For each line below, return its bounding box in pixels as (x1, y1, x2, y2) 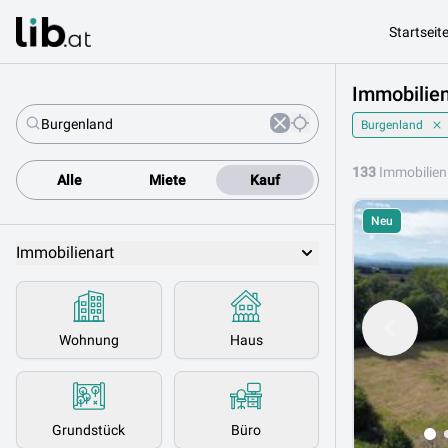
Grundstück (52, 422, 126, 438)
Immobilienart (16, 243, 114, 262)
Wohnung (58, 332, 119, 348)
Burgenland (361, 118, 423, 132)
